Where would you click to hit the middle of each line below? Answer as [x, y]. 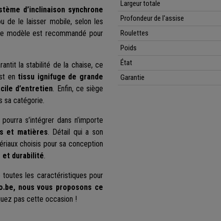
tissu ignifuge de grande [61, 77]
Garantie [132, 78]
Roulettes [134, 33]
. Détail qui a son [75, 132]
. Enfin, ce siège [78, 89]
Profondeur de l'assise [152, 18]
